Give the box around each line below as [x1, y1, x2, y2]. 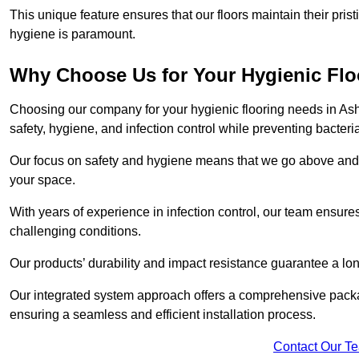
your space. [10, 173, 79, 188]
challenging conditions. [10, 224, 144, 239]
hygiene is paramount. [10, 27, 135, 42]
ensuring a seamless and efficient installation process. [10, 308, 316, 322]
